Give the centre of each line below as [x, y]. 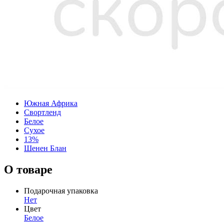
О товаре [28, 169]
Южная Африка [51, 103]
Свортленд [42, 112]
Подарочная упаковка [61, 190]
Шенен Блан [45, 148]
